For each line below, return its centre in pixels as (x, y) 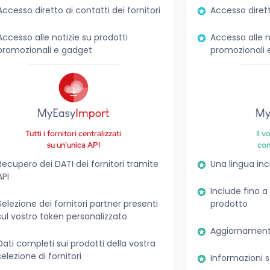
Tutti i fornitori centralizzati (74, 133)
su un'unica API (73, 145)
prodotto (229, 203)
